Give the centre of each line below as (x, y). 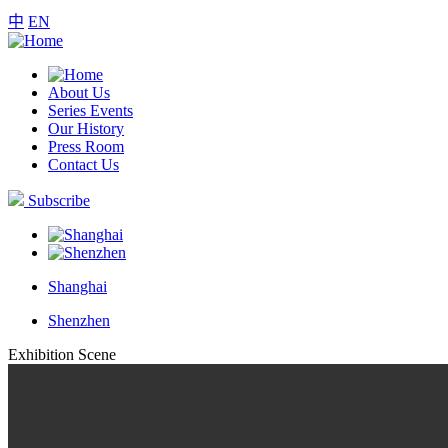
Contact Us (83, 164)
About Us (79, 92)
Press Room (86, 146)
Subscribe (59, 200)
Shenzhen (79, 320)
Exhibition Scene (62, 354)
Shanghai (77, 286)
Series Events (90, 110)
